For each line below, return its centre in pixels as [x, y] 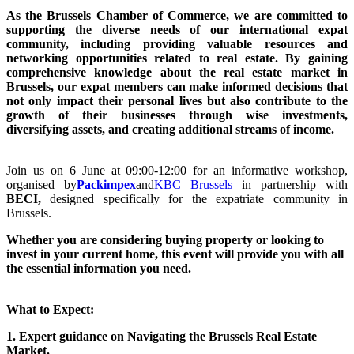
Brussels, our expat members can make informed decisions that [177, 86]
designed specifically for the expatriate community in [194, 198]
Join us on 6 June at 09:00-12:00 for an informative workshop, [177, 170]
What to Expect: [50, 309]
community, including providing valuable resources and [177, 43]
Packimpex [106, 184]
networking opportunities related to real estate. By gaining [177, 58]
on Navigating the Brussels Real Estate [212, 336]
